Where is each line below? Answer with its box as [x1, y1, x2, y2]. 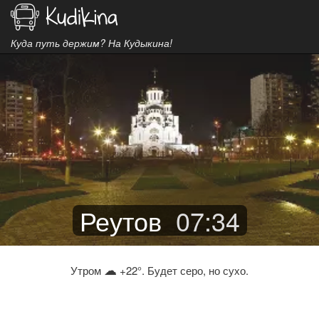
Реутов [79, 202, 162, 239]
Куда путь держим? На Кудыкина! [11, 36, 172, 50]
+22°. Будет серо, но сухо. [117, 263, 249, 278]
